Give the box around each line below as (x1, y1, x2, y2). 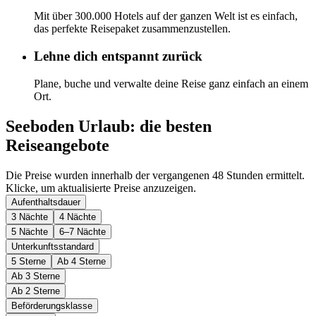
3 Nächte (11, 211, 48, 222)
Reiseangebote (6, 135, 109, 154)
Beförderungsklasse (11, 300, 92, 311)
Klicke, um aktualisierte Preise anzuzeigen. (6, 181, 196, 194)
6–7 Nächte (59, 226, 106, 237)
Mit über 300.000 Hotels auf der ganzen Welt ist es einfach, (34, 10, 298, 23)
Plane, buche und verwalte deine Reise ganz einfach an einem (34, 77, 308, 90)
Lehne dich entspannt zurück (34, 48, 202, 63)
